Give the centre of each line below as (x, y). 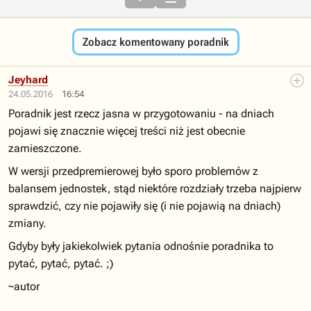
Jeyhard (28, 80)
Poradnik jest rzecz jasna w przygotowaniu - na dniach (141, 114)
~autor (24, 286)
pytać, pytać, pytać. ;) (61, 263)
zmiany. (27, 223)
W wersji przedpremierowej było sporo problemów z (133, 171)
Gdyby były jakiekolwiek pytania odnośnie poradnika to (141, 246)
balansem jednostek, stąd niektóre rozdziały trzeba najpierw (155, 188)
